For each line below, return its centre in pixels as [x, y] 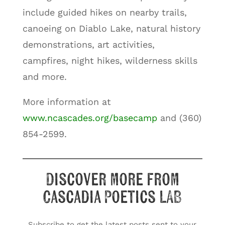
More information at [67, 101]
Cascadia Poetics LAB [113, 197]
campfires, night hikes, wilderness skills [110, 60]
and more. [44, 76]
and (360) [179, 118]
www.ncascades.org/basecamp [90, 118]
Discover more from [112, 180]
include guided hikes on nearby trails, [104, 12]
